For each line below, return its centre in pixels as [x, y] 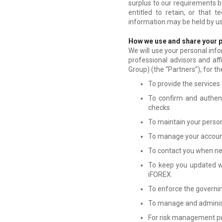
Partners [182, 69]
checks [159, 107]
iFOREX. [161, 174]
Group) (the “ [148, 69]
